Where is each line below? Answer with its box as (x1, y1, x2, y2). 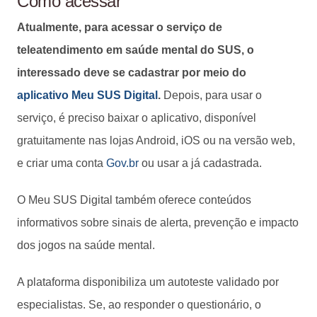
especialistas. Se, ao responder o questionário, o (17, 298, 261, 311)
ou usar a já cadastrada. (139, 156, 262, 169)
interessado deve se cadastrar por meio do (17, 66, 246, 79)
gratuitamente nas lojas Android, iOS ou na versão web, (17, 134, 295, 146)
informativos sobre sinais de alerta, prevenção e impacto (17, 216, 299, 229)
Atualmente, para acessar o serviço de (17, 21, 222, 33)
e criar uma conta (17, 156, 106, 169)
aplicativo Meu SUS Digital (17, 88, 158, 101)
